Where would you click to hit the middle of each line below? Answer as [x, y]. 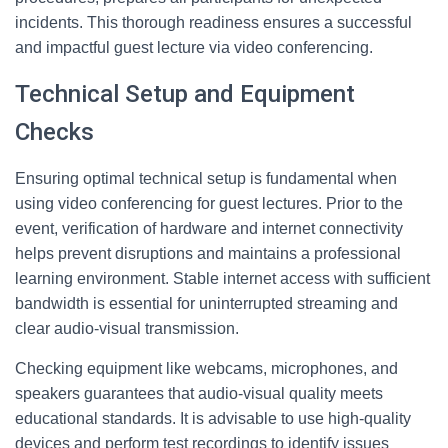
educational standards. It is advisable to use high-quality [213, 418]
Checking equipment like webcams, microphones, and [206, 368]
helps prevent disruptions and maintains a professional [208, 253]
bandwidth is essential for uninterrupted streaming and [206, 303]
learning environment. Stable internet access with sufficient [222, 278]
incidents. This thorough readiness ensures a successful [213, 22]
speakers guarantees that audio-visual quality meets [199, 393]
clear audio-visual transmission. [127, 328]
